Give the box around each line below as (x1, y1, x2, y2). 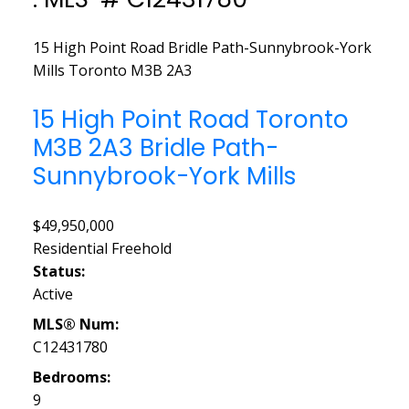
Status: (32, 260, 85, 281)
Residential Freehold (32, 237, 172, 258)
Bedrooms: (32, 366, 110, 387)
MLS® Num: (32, 313, 119, 334)
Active (32, 283, 73, 304)
